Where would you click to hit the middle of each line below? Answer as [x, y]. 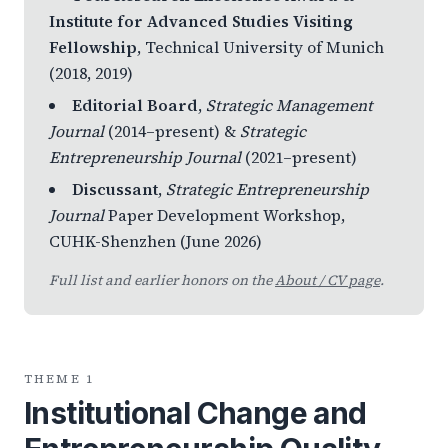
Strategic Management [289, 105]
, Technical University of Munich [260, 47]
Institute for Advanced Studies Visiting [201, 21]
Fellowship [93, 47]
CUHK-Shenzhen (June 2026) [155, 241]
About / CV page [327, 280]
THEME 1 [59, 379]
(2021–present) [299, 157]
